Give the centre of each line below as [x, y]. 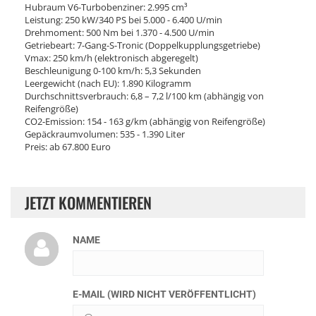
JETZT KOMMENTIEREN [88, 202]
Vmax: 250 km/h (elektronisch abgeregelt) [111, 57]
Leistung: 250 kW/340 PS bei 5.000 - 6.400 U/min [123, 19]
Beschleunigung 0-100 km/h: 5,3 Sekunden [113, 70]
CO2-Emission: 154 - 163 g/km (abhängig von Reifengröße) [145, 121]
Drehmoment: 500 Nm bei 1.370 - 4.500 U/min [120, 32]
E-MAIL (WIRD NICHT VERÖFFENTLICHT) [164, 294]
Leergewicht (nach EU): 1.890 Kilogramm [108, 83]
